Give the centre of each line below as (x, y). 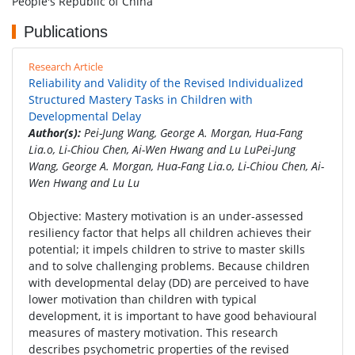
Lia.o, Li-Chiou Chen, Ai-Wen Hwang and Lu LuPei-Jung (162, 149)
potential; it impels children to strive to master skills (167, 249)
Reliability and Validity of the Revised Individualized (166, 83)
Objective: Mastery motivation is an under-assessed (166, 216)
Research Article (66, 67)
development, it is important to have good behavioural (173, 316)
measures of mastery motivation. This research (153, 332)
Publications (66, 32)
